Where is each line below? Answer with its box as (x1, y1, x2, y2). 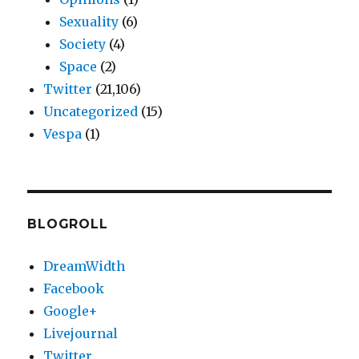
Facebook (43, 280, 105, 297)
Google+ (43, 303, 99, 320)
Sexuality (59, 14, 119, 30)
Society (59, 36, 107, 53)
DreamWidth (43, 258, 126, 275)
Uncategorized (43, 103, 139, 120)
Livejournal (43, 325, 119, 342)
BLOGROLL (27, 216, 108, 232)
